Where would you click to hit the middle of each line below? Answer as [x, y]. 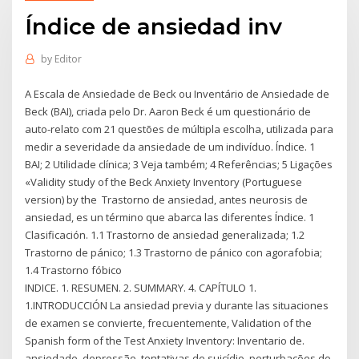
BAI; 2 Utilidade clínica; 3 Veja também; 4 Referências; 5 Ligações [179, 164]
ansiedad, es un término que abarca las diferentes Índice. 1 [170, 217]
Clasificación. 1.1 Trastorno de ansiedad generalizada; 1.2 [165, 234]
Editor [68, 59]
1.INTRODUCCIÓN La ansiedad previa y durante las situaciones [177, 305]
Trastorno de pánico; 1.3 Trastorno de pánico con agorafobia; [174, 252]
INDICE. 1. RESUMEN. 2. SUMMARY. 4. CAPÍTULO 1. [141, 287]
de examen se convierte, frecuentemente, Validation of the [169, 323]
